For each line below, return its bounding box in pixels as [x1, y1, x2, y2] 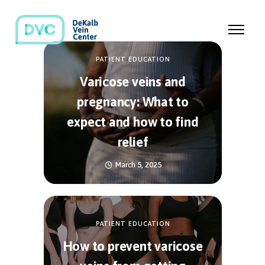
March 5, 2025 [115, 160, 161, 170]
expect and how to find [67, 114, 199, 130]
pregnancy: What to [76, 94, 189, 110]
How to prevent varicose [63, 238, 203, 254]
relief [117, 134, 148, 150]
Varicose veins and [79, 74, 186, 90]
